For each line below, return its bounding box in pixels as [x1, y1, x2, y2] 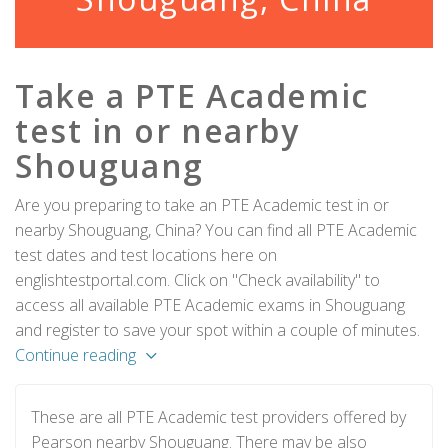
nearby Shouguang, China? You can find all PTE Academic [15, 219, 417, 241]
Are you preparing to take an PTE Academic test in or [15, 194, 389, 216]
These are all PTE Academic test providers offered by [31, 406, 406, 428]
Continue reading [15, 344, 136, 366]
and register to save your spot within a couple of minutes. [15, 319, 420, 341]
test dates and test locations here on [15, 244, 277, 266]
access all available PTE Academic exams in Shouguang [15, 294, 405, 316]
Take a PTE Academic [15, 74, 369, 117]
